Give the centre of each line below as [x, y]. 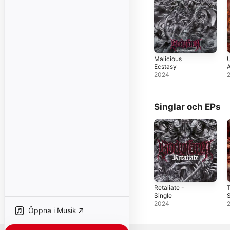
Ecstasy [165, 66]
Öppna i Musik [52, 210]
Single [163, 195]
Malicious [168, 59]
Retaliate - [169, 187]
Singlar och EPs [187, 107]
